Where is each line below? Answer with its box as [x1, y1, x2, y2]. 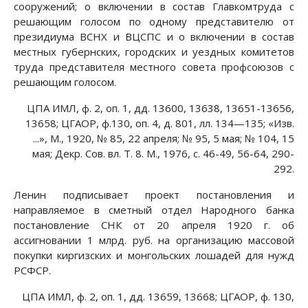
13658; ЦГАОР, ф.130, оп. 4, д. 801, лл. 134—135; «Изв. [25, 116, 294, 131]
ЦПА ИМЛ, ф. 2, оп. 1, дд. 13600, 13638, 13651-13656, [27, 101, 294, 115]
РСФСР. [14, 263, 51, 278]
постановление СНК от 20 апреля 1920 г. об [14, 218, 294, 232]
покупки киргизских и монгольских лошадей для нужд [14, 248, 294, 263]
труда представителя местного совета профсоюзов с [14, 60, 294, 74]
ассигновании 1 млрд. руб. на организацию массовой [14, 233, 294, 247]
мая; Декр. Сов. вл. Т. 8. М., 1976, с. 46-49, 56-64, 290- [32, 146, 294, 161]
